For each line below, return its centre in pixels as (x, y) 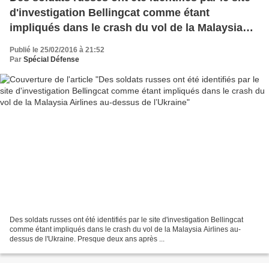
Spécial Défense (51, 59)
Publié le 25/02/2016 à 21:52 (57, 50)
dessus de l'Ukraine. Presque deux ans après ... (87, 239)
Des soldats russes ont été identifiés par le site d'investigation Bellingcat (126, 220)
